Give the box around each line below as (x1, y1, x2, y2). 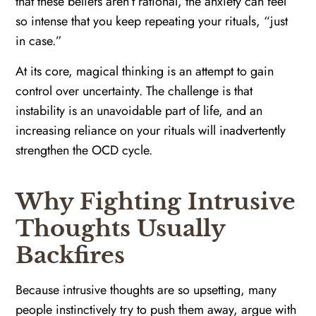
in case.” (16, 32, 63, 51)
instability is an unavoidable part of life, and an (16, 101, 263, 120)
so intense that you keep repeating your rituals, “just (16, 12, 288, 31)
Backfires (16, 241, 126, 269)
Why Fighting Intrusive (16, 187, 296, 216)
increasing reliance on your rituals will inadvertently (16, 121, 286, 140)
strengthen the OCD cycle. (16, 140, 153, 159)
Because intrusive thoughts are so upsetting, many (16, 280, 277, 299)
